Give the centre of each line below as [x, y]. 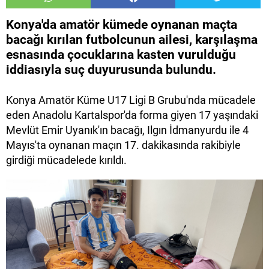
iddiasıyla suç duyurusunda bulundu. [111, 70]
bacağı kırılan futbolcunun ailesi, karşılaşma [132, 40]
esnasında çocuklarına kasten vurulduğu [121, 55]
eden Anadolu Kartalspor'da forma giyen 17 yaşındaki [132, 115]
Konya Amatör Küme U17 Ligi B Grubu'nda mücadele [131, 100]
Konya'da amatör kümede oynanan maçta [122, 25]
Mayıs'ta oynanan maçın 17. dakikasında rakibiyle [123, 145]
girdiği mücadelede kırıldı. [66, 160]
